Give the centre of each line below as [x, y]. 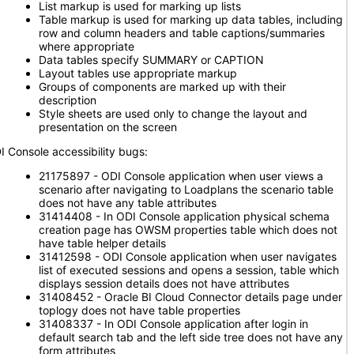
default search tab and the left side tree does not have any [191, 337]
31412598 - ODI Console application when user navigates [188, 256]
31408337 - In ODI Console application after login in [173, 324]
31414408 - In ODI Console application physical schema [184, 216]
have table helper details [102, 243]
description [68, 100]
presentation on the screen [108, 127]
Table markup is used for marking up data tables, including [191, 19]
